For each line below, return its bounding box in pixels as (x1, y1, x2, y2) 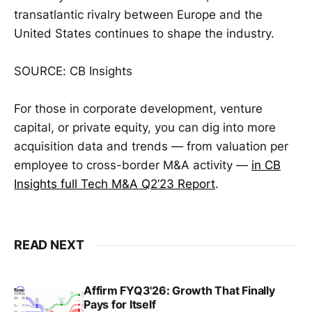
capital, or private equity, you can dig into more (14, 120, 276, 135)
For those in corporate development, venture (14, 102, 263, 116)
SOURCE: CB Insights (14, 63, 132, 78)
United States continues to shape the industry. (14, 26, 274, 40)
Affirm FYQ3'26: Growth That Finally (84, 283, 275, 298)
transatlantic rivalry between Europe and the (14, 7, 263, 22)
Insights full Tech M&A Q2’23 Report (14, 177, 215, 192)
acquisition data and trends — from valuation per (14, 139, 288, 154)
